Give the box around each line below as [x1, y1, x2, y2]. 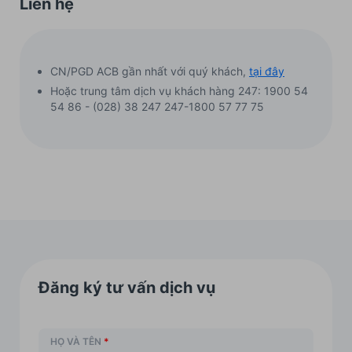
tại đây [249, 64, 284, 78]
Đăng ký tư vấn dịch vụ [38, 277, 215, 297]
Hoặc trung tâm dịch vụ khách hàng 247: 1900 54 [50, 83, 308, 97]
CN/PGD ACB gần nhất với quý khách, [50, 64, 249, 78]
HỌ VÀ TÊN [50, 335, 101, 347]
